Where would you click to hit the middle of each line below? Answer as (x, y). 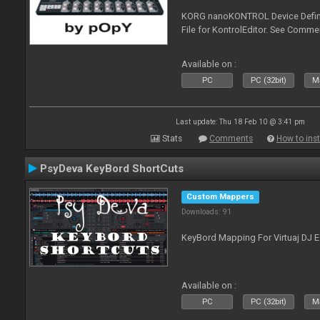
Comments (231, 139)
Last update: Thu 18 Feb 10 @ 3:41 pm (240, 122)
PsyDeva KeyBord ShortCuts (112, 169)
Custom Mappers (221, 197)
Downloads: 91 (207, 212)
